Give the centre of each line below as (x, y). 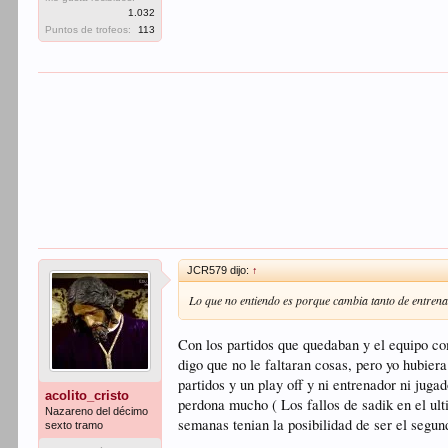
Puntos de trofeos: (88, 29)
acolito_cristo (87, 395)
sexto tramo (74, 425)
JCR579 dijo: (220, 270)
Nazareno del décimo (97, 411)
